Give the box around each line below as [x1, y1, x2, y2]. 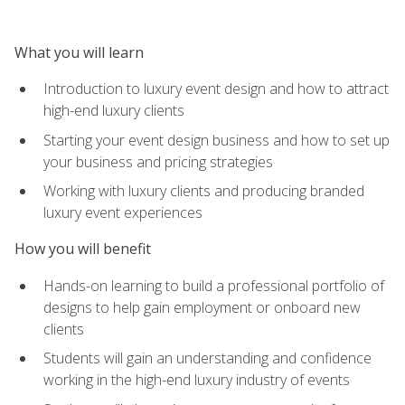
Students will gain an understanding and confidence [43, 348, 372, 369]
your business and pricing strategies [43, 151, 273, 172]
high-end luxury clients [43, 99, 184, 120]
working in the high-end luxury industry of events [43, 370, 350, 391]
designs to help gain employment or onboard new [43, 297, 361, 317]
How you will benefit [14, 239, 151, 259]
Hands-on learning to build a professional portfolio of [43, 275, 384, 296]
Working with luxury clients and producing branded [43, 181, 364, 202]
